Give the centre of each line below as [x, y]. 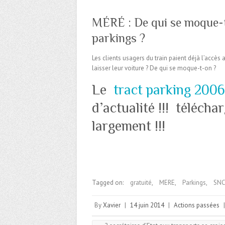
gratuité [141, 183]
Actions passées [197, 205]
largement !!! [129, 126]
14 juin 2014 [147, 205]
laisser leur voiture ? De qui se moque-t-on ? [154, 68]
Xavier [112, 205]
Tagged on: [108, 183]
